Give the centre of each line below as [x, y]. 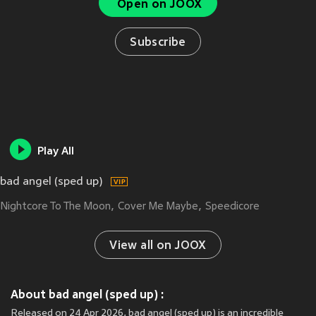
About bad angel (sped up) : [87, 295]
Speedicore [232, 207]
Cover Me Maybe [158, 207]
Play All [56, 152]
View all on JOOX [158, 247]
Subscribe [158, 43]
